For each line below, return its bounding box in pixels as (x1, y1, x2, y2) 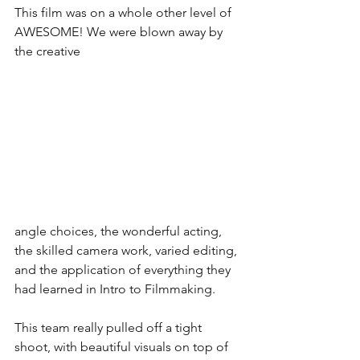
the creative (14, 43, 84, 59)
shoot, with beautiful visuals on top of (14, 338, 231, 354)
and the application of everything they (14, 261, 234, 277)
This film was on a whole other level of (14, 5, 235, 21)
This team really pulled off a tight (14, 319, 205, 335)
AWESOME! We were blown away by (14, 24, 226, 40)
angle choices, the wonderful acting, (14, 223, 225, 239)
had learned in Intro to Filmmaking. (14, 280, 215, 297)
